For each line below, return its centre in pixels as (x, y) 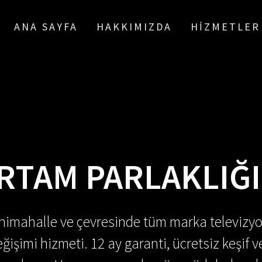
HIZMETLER (226, 27)
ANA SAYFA (46, 27)
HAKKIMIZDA (134, 27)
